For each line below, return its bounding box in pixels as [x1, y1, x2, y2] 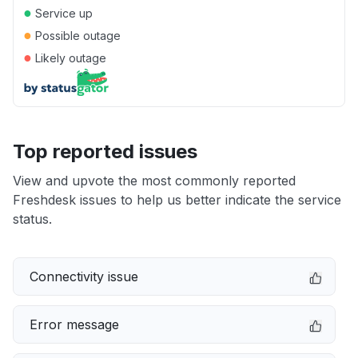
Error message [30, 316, 119, 332]
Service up [32, 6, 93, 20]
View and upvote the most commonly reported [13, 173, 296, 189]
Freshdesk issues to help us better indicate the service [13, 192, 341, 208]
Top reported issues [13, 140, 197, 163]
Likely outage [32, 51, 106, 65]
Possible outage [32, 29, 121, 42]
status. [13, 211, 52, 227]
